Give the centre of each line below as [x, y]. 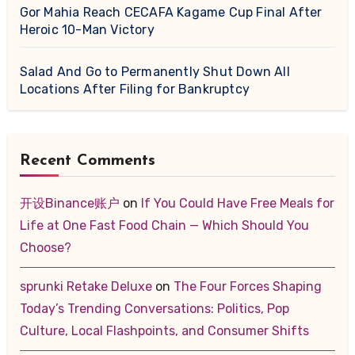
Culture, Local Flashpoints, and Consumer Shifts [164, 330]
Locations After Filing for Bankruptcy [134, 89]
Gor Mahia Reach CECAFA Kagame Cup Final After [171, 12]
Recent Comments [87, 160]
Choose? [45, 247]
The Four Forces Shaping [247, 286]
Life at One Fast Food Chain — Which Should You [164, 225]
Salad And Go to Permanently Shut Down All [155, 71]
